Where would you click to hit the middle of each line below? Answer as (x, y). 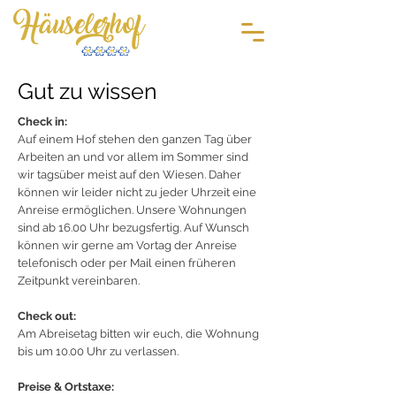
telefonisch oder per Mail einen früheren (127, 263)
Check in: (42, 122)
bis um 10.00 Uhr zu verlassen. (98, 351)
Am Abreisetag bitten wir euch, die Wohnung (138, 334)
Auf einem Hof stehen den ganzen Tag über (135, 139)
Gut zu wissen (88, 91)
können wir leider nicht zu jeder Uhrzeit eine (137, 192)
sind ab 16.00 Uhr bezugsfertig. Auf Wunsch (133, 228)
